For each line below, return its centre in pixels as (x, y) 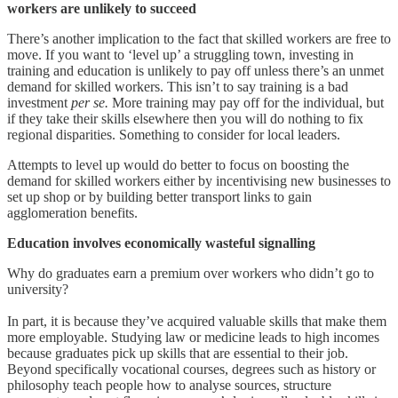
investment (39, 102)
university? (38, 289)
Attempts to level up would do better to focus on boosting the (178, 164)
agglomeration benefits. (72, 212)
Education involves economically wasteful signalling (161, 243)
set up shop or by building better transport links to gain (159, 196)
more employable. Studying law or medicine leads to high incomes (193, 337)
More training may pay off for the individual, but (248, 102)
